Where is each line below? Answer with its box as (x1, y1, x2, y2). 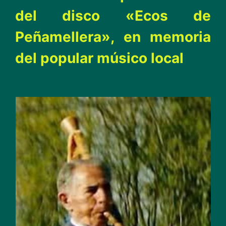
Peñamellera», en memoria (15, 28, 211, 45)
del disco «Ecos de (15, 7, 211, 24)
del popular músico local (15, 49, 184, 67)
